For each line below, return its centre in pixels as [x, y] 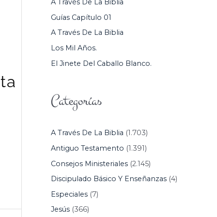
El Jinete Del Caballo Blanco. [101, 63]
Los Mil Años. [74, 48]
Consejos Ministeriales [89, 163]
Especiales [69, 194]
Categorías [76, 101]
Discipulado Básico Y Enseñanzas [108, 179]
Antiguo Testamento [87, 148]
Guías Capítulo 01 [81, 17]
